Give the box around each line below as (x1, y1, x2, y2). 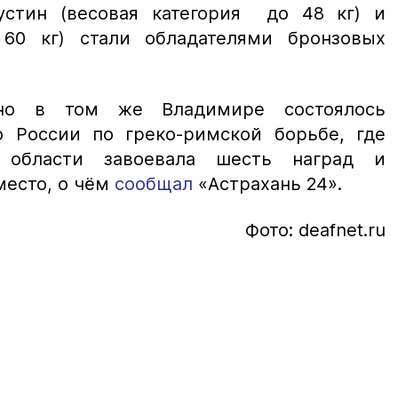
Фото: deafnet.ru (245, 219, 386, 241)
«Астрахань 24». (193, 172, 342, 195)
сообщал (115, 172, 193, 195)
